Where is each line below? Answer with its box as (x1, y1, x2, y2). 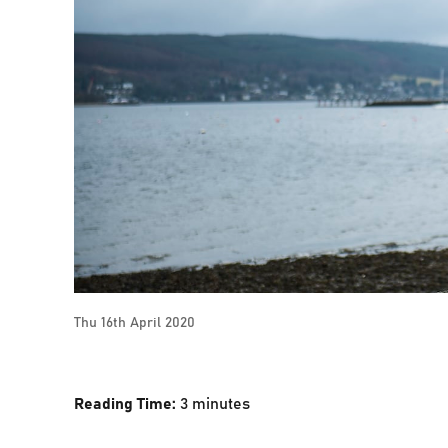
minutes (192, 390, 251, 414)
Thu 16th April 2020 (74, 311, 196, 331)
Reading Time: (74, 390, 181, 414)
